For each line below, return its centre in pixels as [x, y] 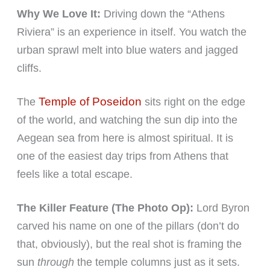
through [55, 262]
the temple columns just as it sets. [157, 262]
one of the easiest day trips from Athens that [122, 156]
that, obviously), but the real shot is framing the [129, 244]
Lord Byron [221, 208]
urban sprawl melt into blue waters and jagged [127, 50]
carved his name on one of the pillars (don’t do [128, 226]
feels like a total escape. [74, 174]
